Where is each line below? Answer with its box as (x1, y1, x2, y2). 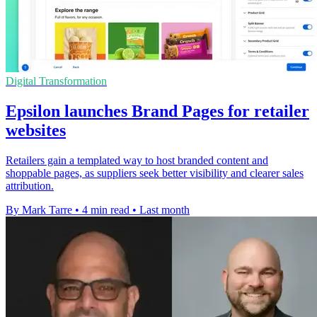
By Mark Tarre (6, 203, 72, 216)
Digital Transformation (6, 74, 107, 87)
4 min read (82, 203, 129, 216)
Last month (139, 203, 190, 216)
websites (6, 120, 66, 139)
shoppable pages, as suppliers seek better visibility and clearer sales (6, 166, 304, 179)
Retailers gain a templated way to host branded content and (6, 154, 268, 166)
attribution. (6, 179, 54, 192)
